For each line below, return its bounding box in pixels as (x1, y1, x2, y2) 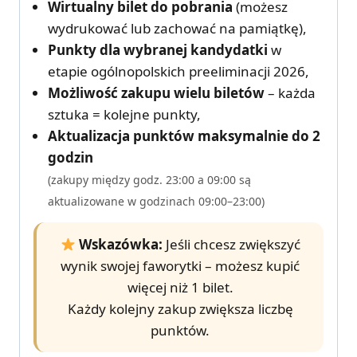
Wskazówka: (78, 235, 163, 254)
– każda (265, 84, 316, 103)
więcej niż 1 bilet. (127, 278, 233, 297)
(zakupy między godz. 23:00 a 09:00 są (48, 172, 251, 188)
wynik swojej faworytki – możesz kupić (61, 257, 300, 276)
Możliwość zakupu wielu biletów (48, 84, 265, 103)
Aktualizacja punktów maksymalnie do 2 (48, 127, 320, 146)
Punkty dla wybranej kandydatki (48, 41, 268, 60)
